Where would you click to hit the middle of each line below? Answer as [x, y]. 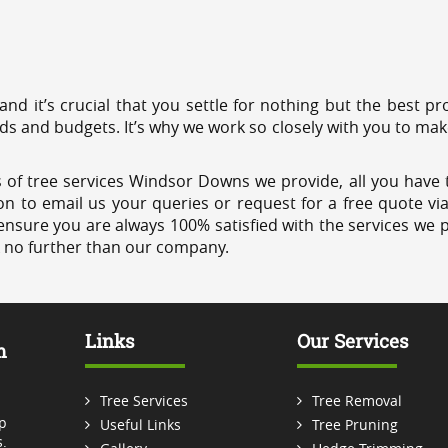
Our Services [352, 340]
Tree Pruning [354, 424]
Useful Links [140, 424]
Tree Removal [356, 400]
